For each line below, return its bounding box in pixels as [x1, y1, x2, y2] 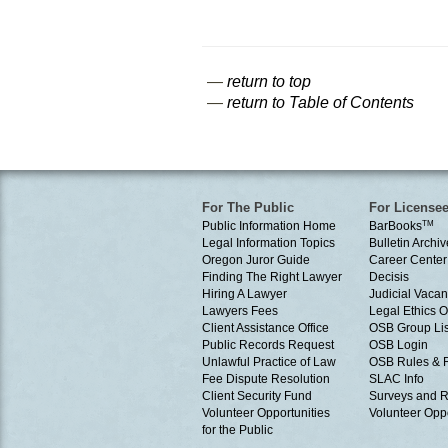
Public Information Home [202, 219, 336, 233]
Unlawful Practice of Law [202, 355, 336, 369]
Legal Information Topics [202, 236, 335, 250]
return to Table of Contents [227, 94, 414, 111]
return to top [227, 73, 311, 90]
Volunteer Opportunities [202, 406, 330, 420]
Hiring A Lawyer [202, 287, 287, 301]
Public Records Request [202, 338, 334, 352]
